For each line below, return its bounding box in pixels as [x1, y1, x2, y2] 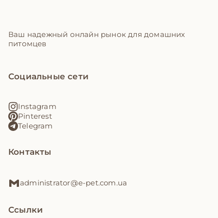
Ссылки [8, 204, 43, 215]
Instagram [18, 102, 56, 111]
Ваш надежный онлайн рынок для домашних [8, 29, 185, 39]
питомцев [8, 38, 47, 48]
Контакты [8, 146, 52, 157]
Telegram [18, 121, 53, 131]
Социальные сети [8, 71, 89, 81]
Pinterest [18, 111, 52, 121]
